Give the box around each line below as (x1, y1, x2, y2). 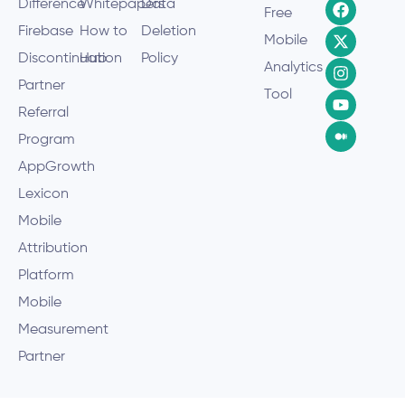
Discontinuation (18, 52, 122, 67)
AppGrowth (18, 160, 95, 175)
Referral (18, 106, 69, 121)
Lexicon (18, 187, 69, 202)
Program (18, 133, 75, 148)
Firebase (18, 24, 73, 40)
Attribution (18, 241, 88, 257)
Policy (141, 52, 178, 67)
